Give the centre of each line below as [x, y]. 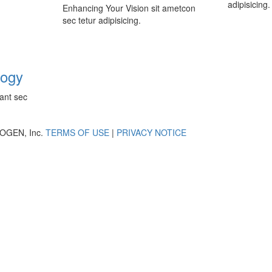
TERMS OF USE [77, 132]
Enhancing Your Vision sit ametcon [129, 8]
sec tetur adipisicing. [101, 20]
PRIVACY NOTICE [151, 132]
